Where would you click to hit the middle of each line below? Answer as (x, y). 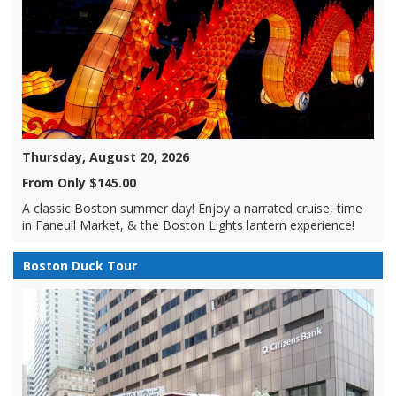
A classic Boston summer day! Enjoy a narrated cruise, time (192, 208)
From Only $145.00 (79, 183)
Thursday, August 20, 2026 (106, 157)
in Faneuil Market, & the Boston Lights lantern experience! (188, 225)
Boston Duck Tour (80, 266)
